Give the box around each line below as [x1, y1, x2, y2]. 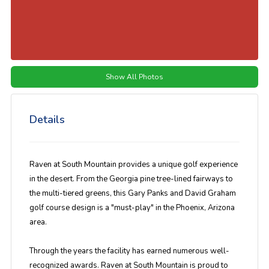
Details [29, 112, 65, 127]
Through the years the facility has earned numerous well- [29, 246, 229, 256]
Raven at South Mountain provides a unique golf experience [29, 159, 238, 170]
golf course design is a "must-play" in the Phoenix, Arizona [29, 202, 235, 213]
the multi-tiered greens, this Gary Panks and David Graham [29, 188, 236, 199]
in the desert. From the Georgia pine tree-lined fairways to [29, 174, 233, 184]
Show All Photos [106, 72, 163, 82]
